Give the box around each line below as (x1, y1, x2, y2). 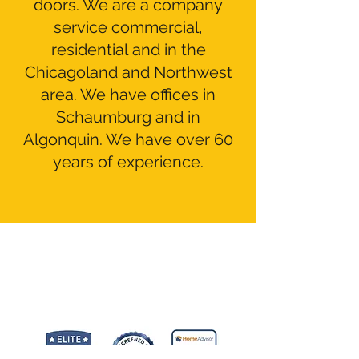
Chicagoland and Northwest (24, 63, 232, 82)
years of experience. (53, 152, 204, 171)
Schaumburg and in (56, 107, 200, 127)
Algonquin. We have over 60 (23, 130, 233, 149)
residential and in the (50, 40, 206, 59)
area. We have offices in (41, 85, 216, 104)
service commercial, (54, 18, 203, 37)
